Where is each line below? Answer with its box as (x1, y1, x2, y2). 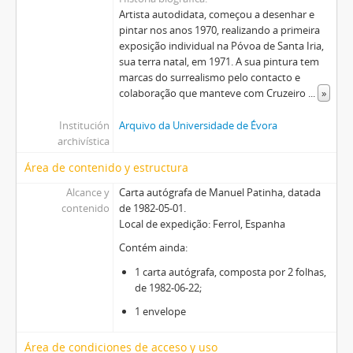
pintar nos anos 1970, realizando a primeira (118, 22, 320, 37)
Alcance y (65, 184, 110, 199)
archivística (57, 133, 110, 148)
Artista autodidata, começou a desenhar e (118, 6, 314, 21)
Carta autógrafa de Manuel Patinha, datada (118, 184, 321, 199)
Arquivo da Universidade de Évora (118, 117, 277, 132)
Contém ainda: (118, 240, 188, 255)
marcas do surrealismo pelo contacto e (118, 69, 300, 84)
